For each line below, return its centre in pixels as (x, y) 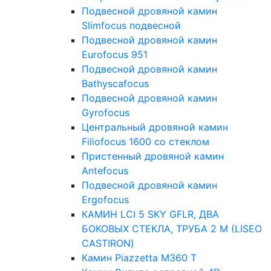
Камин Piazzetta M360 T (139, 258)
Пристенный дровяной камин (153, 156)
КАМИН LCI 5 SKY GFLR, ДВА (150, 214)
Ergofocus (105, 200)
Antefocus (105, 171)
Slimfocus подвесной (131, 26)
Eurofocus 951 (115, 55)
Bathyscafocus (115, 84)
